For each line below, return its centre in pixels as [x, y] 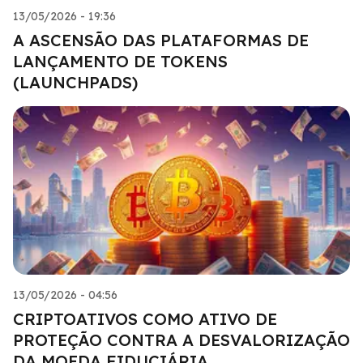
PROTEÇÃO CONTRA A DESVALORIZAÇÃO [181, 340]
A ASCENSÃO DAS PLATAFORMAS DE [161, 40]
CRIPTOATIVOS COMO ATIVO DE [145, 318]
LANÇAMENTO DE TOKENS [120, 61]
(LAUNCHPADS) [75, 82]
